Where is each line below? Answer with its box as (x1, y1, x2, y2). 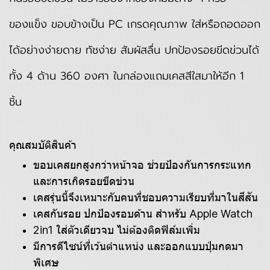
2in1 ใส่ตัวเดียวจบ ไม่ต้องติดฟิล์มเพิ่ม (33, 224, 200, 236)
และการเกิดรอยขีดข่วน (33, 175, 134, 187)
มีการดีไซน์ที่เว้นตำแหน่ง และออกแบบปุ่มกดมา (33, 240, 243, 253)
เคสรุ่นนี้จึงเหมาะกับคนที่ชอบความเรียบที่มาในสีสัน (33, 191, 258, 204)
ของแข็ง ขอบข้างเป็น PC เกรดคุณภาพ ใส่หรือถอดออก (9, 16, 260, 33)
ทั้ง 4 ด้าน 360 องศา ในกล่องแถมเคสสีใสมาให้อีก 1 (9, 67, 243, 84)
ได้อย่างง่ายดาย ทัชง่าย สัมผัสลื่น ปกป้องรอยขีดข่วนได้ (9, 42, 259, 58)
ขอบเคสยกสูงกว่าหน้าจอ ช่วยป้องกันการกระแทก (33, 159, 251, 171)
